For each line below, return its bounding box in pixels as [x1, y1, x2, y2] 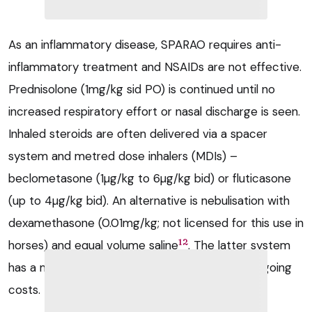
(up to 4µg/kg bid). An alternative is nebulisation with [8, 193, 290, 209]
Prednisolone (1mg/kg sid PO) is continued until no [8, 81, 275, 97]
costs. [8, 282, 40, 298]
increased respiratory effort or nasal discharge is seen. [8, 104, 300, 120]
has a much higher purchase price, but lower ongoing [8, 260, 292, 276]
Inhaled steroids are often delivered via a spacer [8, 126, 267, 142]
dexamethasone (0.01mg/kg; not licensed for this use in [8, 215, 304, 231]
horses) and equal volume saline [8, 237, 178, 253]
